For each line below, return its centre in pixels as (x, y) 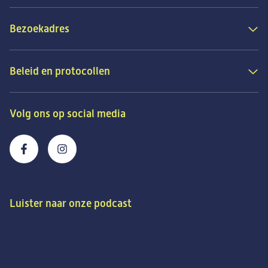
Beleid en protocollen (60, 71)
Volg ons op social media (68, 113)
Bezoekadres (39, 28)
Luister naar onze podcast (71, 203)
